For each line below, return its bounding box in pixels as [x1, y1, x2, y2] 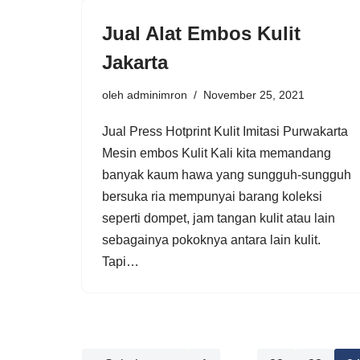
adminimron [127, 88, 187, 101]
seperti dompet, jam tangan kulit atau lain [102, 211, 335, 225]
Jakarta [102, 51, 168, 73]
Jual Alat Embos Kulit [102, 22, 301, 44]
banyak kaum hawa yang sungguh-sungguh [102, 167, 351, 182]
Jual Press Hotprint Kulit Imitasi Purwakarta [102, 124, 348, 138]
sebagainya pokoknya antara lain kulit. [102, 232, 321, 247]
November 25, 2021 [203, 88, 305, 101]
